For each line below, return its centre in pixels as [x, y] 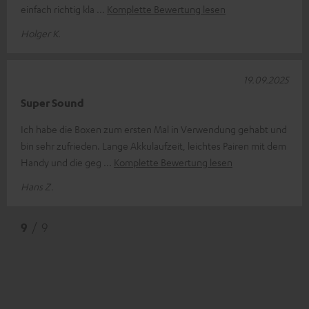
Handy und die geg [62, 162]
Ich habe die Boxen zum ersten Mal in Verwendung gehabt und [154, 129]
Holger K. [41, 33]
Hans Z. [37, 186]
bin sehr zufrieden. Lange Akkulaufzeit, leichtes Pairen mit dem [153, 145]
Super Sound [52, 102]
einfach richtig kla [59, 9]
